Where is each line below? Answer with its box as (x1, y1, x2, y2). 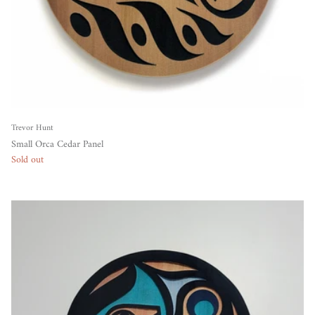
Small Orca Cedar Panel (11, 135, 103, 153)
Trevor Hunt (11, 120, 53, 136)
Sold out (11, 150, 44, 169)
